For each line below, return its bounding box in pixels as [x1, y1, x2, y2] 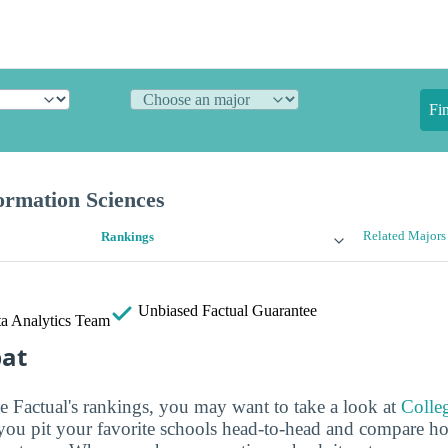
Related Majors [362, 229, 446, 244]
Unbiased [134, 302, 202, 320]
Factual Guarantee [202, 302, 317, 320]
